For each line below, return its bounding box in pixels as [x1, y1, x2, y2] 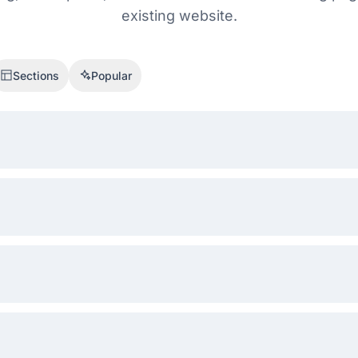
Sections [13, 68, 59, 82]
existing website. [121, 6, 237, 24]
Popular [91, 68, 132, 82]
